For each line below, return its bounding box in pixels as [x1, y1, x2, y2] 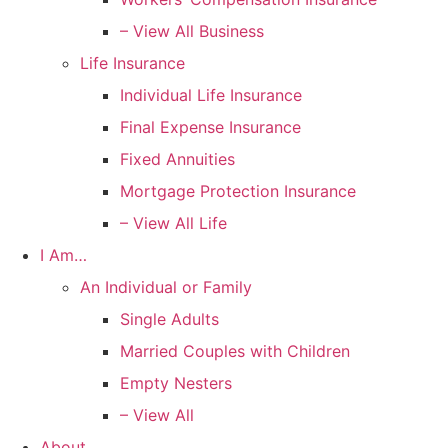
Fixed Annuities [120, 148, 235, 169]
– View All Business [120, 20, 264, 41]
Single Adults [120, 308, 219, 329]
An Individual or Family [80, 276, 252, 297]
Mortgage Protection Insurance [120, 180, 356, 201]
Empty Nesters [120, 372, 232, 393]
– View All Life [120, 212, 227, 233]
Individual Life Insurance [120, 84, 302, 105]
